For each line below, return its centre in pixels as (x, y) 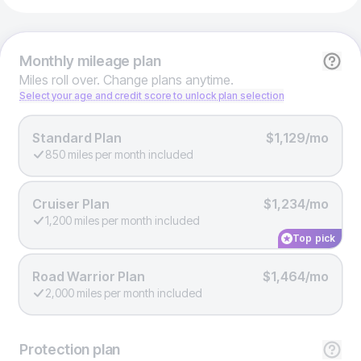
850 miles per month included (119, 154)
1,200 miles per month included (122, 220)
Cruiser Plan (71, 204)
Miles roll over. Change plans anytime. (127, 80)
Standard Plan (77, 138)
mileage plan (117, 61)
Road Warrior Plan (89, 276)
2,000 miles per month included (124, 293)
